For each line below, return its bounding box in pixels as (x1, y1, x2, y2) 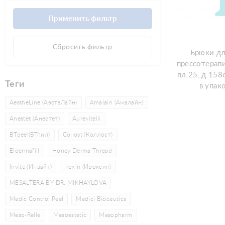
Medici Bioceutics (76, 196, 127, 202)
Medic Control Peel (10, 196, 64, 202)
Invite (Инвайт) (10, 164, 52, 170)
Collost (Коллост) (62, 132, 113, 138)
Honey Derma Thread (52, 148, 113, 154)
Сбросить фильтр (53, 44, 113, 51)
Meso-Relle (10, 212, 41, 218)
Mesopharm (99, 212, 133, 218)
